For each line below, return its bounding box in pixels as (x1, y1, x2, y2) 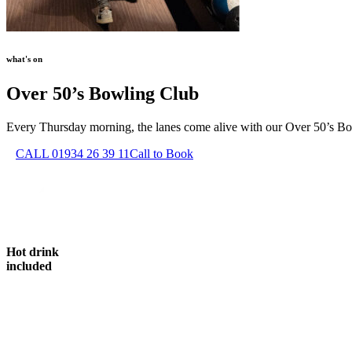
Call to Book (130, 146, 193, 160)
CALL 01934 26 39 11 (16, 146, 130, 160)
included (6, 259, 52, 273)
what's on (6, 53, 42, 64)
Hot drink (6, 245, 59, 259)
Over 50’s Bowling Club (6, 82, 199, 104)
